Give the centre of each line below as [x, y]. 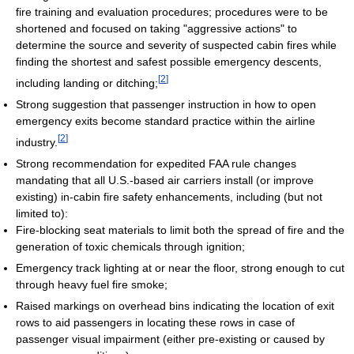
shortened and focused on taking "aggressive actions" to [156, 29]
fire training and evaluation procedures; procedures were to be [172, 12]
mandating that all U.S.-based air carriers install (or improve [165, 180]
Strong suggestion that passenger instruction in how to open [166, 104]
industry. [37, 142]
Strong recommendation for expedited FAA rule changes [156, 163]
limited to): [42, 213]
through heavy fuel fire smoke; [92, 284]
